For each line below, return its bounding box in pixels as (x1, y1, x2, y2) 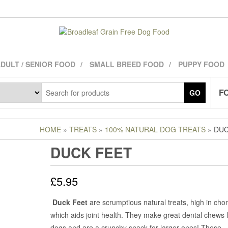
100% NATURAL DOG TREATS (105, 124, 206, 134)
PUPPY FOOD (178, 59, 224, 69)
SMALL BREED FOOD (90, 59, 164, 69)
